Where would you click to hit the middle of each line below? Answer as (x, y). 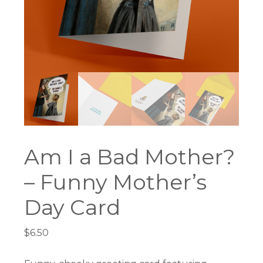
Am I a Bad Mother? (130, 156)
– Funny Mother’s (116, 182)
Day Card (73, 207)
